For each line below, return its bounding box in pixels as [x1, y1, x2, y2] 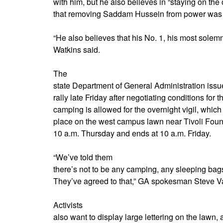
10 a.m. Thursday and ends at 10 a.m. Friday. [53, 127, 211, 139]
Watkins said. [53, 43, 100, 55]
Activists [53, 199, 83, 211]
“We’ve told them [53, 151, 112, 163]
